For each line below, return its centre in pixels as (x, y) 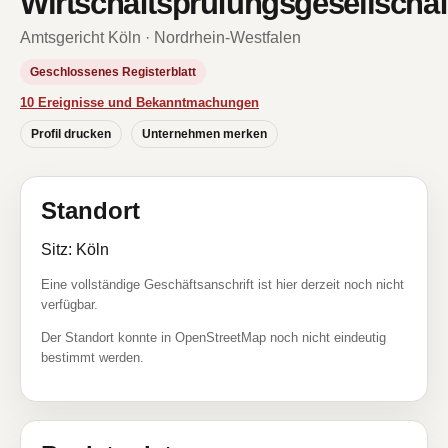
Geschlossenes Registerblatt (113, 72)
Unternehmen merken (204, 134)
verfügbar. (69, 304)
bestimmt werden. (92, 357)
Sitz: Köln (75, 249)
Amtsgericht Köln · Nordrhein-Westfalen (160, 37)
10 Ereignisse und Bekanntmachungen (139, 102)
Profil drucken (71, 134)
